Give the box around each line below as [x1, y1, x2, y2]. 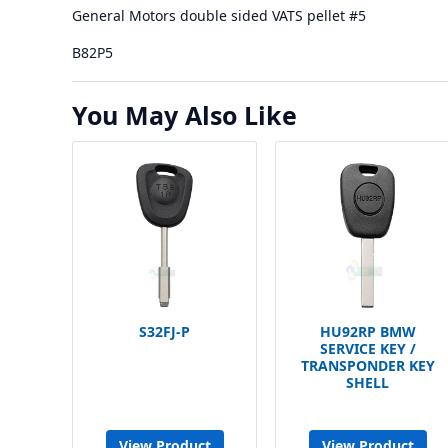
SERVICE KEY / [319, 339, 416, 358]
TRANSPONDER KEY [300, 356, 435, 375]
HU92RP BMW [319, 322, 416, 341]
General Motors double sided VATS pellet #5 [72, 6, 366, 25]
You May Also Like [72, 98, 297, 132]
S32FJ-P [139, 322, 190, 341]
